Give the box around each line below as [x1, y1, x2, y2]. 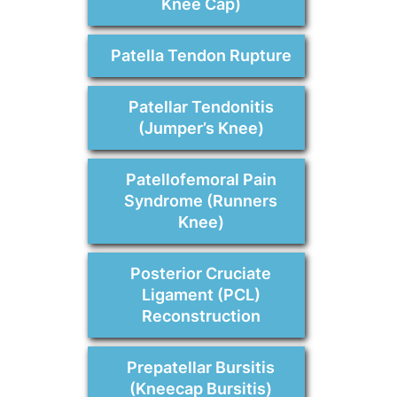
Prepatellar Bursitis [127, 358, 275, 378]
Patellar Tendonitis [128, 97, 274, 117]
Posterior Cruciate [130, 264, 271, 284]
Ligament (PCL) [141, 285, 261, 305]
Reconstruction [141, 307, 261, 326]
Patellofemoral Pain [125, 170, 276, 190]
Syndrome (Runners [124, 191, 277, 211]
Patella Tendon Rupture [110, 46, 292, 66]
